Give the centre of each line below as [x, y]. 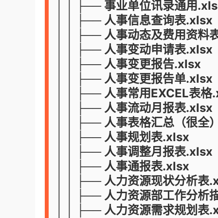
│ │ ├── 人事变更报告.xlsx [128, 64]
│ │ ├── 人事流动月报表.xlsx [134, 108]
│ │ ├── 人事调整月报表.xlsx [134, 152]
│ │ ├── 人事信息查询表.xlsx [134, 20]
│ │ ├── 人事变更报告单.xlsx [134, 79]
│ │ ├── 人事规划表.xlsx [123, 137]
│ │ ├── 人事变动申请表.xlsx [134, 49]
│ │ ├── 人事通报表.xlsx [123, 166]
